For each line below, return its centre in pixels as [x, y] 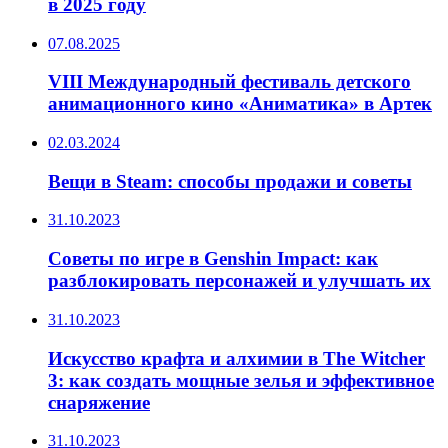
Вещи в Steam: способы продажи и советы [230, 181]
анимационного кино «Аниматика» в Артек [240, 104]
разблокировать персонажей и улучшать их [239, 281]
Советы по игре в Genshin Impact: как [213, 259]
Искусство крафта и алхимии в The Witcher [236, 358]
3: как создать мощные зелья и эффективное [241, 380]
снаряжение [99, 402]
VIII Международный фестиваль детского [229, 82]
